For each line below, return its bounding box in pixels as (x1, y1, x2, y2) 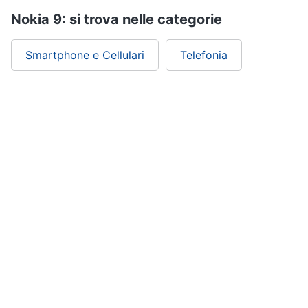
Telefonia (180, 48, 228, 62)
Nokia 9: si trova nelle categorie (11, 11, 222, 27)
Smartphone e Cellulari (25, 48, 144, 62)
